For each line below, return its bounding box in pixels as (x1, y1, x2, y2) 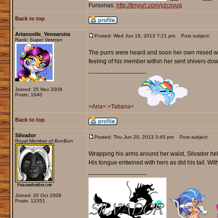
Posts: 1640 (15, 92, 42, 98)
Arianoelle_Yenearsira (15, 31, 70, 37)
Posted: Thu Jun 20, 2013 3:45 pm (94, 134, 174, 140)
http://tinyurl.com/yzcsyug (116, 2, 182, 9)
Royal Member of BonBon (15, 138, 73, 144)
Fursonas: (88, 2, 116, 9)
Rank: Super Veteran (15, 37, 62, 43)
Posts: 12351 (15, 198, 45, 204)
